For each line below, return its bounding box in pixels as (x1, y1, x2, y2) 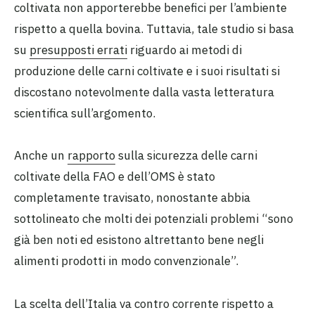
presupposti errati (30, 42, 127, 58)
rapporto (67, 148, 115, 164)
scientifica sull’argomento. (14, 105, 155, 121)
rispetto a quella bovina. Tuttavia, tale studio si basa (14, 21, 294, 37)
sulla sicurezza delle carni (115, 148, 257, 164)
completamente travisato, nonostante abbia (14, 190, 250, 206)
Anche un (14, 148, 67, 164)
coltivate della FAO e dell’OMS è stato (14, 169, 215, 185)
